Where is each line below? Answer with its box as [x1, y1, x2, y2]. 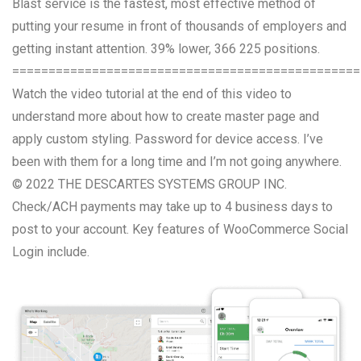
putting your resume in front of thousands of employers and [12, 19, 346, 34]
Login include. [12, 244, 89, 259]
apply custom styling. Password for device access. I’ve [12, 131, 323, 147]
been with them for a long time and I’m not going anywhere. [12, 154, 342, 169]
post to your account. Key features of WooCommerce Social [12, 222, 348, 237]
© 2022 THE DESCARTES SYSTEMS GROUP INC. [12, 176, 287, 192]
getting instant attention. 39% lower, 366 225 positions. [12, 41, 320, 56]
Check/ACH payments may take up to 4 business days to [12, 199, 333, 214]
